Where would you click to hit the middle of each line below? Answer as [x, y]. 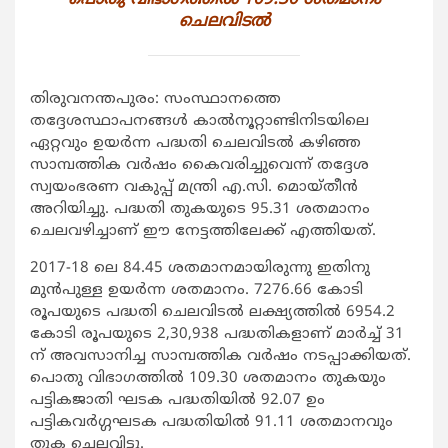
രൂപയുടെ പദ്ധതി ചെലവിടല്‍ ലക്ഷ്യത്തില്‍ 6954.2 [212, 313]
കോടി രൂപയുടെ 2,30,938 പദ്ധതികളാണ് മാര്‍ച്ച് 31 [217, 335]
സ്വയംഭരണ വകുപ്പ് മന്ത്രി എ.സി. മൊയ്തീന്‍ [194, 188]
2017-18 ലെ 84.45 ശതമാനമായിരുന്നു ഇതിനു [200, 269]
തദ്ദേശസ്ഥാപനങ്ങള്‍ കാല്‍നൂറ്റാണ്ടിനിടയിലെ [199, 122]
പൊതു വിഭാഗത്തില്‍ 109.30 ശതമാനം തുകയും [208, 379]
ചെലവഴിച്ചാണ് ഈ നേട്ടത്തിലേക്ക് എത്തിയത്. [203, 232]
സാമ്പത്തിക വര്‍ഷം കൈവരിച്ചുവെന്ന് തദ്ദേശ [199, 166]
